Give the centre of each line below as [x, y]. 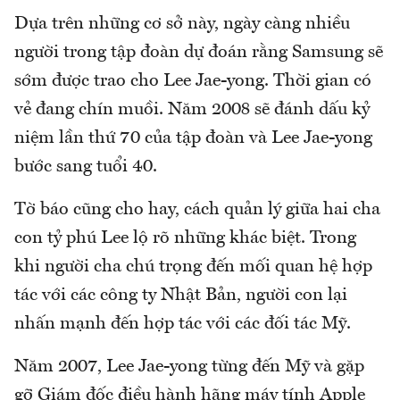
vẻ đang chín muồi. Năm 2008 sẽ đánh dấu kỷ [192, 109]
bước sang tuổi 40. [86, 167]
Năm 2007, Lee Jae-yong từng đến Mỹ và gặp [189, 367]
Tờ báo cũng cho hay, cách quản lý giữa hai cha [197, 209]
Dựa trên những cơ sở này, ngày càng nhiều [182, 24]
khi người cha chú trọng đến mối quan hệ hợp [193, 267]
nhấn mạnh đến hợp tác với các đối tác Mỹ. [183, 324]
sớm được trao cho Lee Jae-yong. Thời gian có [193, 81]
